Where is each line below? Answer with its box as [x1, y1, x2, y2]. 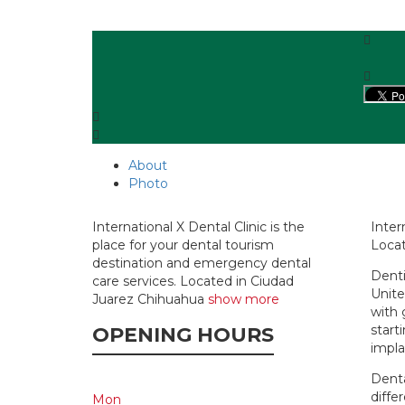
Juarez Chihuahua [92, 291, 208, 308]
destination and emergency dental [92, 255, 311, 272]
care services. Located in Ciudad [92, 273, 294, 290]
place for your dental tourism [92, 237, 274, 254]
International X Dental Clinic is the [92, 219, 305, 236]
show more [208, 291, 279, 308]
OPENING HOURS [92, 323, 274, 348]
